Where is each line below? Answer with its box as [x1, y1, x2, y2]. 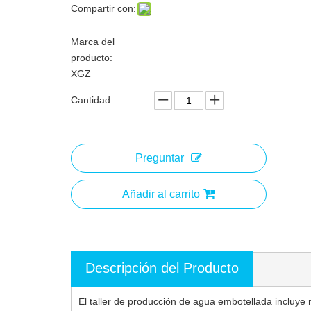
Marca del [71, 36, 115, 47]
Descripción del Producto [85, 260, 239, 276]
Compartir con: [71, 3, 136, 14]
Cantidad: [71, 94, 113, 106]
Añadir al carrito [122, 188, 200, 200]
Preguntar [135, 152, 184, 164]
